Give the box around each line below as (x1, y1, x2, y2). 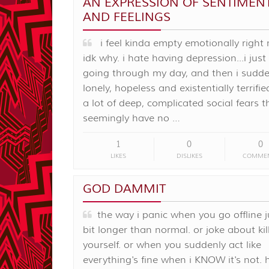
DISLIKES (176, 151, 202, 160)
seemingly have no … (83, 112, 180, 124)
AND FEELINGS (83, 9, 171, 25)
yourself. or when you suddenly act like (83, 238, 261, 251)
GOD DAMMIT (83, 181, 166, 196)
